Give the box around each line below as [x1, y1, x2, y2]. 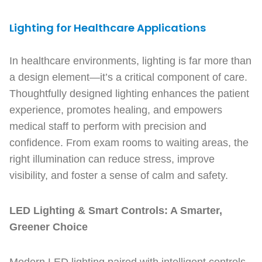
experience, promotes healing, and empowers [9, 104, 222, 116]
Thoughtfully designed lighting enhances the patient [9, 88, 249, 99]
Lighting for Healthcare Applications [9, 20, 206, 35]
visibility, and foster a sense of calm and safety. [9, 170, 228, 181]
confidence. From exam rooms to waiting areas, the [9, 137, 249, 149]
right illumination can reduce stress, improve [9, 153, 215, 165]
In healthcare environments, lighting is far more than [9, 55, 251, 67]
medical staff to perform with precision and [9, 120, 206, 132]
